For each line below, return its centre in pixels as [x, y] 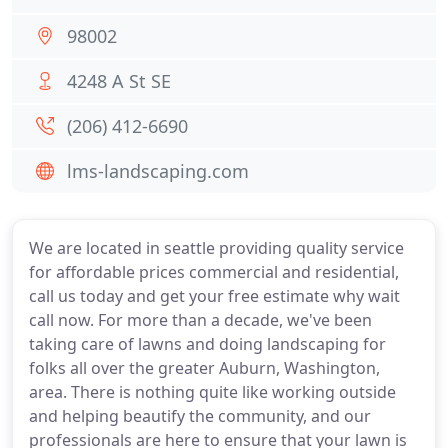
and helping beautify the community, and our [200, 416]
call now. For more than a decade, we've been [200, 320]
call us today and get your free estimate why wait [214, 296]
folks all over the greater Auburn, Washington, [204, 368]
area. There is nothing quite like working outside [212, 392]
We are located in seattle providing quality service [216, 248]
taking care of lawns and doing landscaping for [207, 344]
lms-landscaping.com [158, 171]
